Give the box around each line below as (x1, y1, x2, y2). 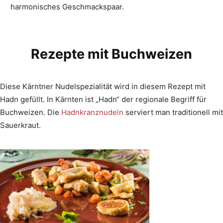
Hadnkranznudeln (61, 107, 123, 117)
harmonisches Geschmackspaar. (10, 1, 124, 11)
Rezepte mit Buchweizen (31, 45, 192, 62)
